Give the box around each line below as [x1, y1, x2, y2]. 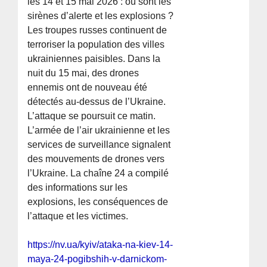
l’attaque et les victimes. [27, 211, 129, 222]
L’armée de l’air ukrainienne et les [27, 125, 170, 136]
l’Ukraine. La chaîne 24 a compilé [27, 168, 169, 179]
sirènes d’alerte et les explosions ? [27, 11, 174, 21]
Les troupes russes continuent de [27, 25, 167, 36]
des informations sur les [27, 182, 128, 193]
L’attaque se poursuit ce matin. [27, 111, 156, 122]
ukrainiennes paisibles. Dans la [27, 54, 161, 64]
